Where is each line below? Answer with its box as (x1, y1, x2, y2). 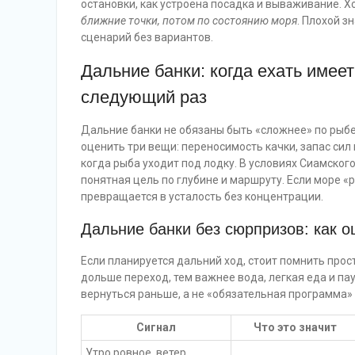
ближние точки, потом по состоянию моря (81, 14, 297, 27)
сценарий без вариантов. (81, 31, 213, 44)
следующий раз (81, 87, 207, 107)
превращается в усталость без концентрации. (81, 190, 323, 203)
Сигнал (136, 321, 176, 334)
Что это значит (254, 321, 337, 334)
